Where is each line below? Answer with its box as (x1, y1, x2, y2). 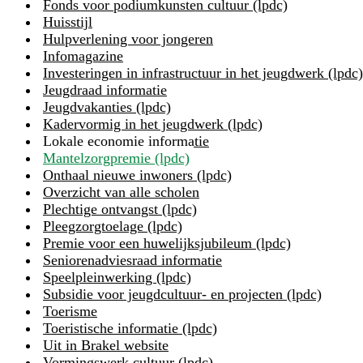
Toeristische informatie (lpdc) (43, 319, 217, 336)
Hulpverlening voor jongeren (43, 30, 213, 47)
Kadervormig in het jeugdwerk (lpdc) (43, 115, 263, 132)
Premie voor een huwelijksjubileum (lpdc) (43, 234, 291, 251)
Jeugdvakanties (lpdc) (43, 98, 171, 115)
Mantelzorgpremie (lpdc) (43, 149, 190, 166)
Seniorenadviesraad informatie (43, 251, 222, 268)
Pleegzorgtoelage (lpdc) (43, 217, 182, 234)
